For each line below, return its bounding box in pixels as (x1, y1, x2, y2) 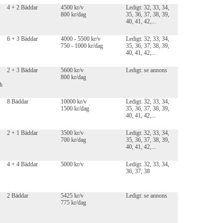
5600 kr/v (61, 67, 84, 74)
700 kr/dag (61, 136, 86, 144)
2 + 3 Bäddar (7, 67, 38, 74)
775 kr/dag (61, 199, 86, 207)
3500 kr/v (61, 129, 84, 137)
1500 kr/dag (61, 105, 89, 112)
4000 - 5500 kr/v (61, 35, 101, 43)
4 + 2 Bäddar (7, 4, 38, 11)
